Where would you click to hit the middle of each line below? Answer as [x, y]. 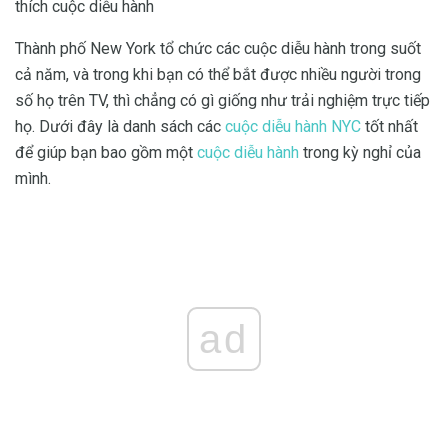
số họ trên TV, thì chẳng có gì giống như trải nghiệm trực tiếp [222, 100]
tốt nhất [389, 126]
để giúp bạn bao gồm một [106, 152]
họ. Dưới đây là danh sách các [120, 126]
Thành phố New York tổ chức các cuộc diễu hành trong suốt [218, 48]
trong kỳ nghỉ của [360, 152]
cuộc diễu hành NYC [293, 126]
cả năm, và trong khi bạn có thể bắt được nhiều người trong [218, 74]
